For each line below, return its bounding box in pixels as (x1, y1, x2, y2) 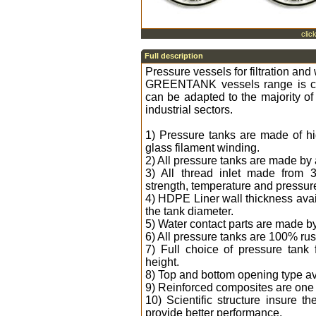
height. (145, 256, 179, 268)
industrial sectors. (145, 104, 233, 116)
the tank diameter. (145, 205, 233, 217)
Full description (145, 51, 203, 60)
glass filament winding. (145, 142, 260, 154)
